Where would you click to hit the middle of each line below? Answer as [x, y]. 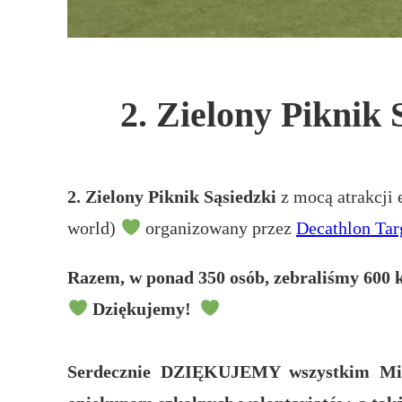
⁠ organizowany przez [218, 227]
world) [94, 227]
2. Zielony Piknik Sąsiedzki [172, 196]
